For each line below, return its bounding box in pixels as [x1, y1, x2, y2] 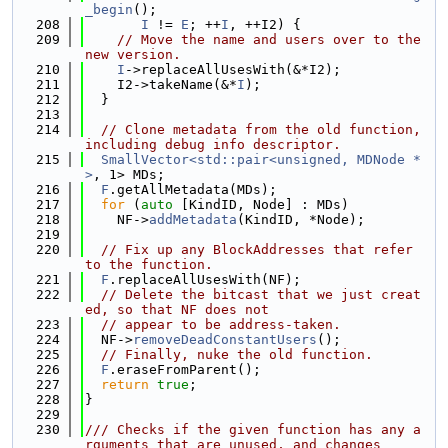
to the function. [85, 257, 213, 272]
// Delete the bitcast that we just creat [101, 287, 421, 302]
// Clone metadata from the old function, [101, 122, 421, 137]
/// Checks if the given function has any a [85, 422, 421, 437]
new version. [85, 47, 181, 62]
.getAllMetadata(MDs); [109, 182, 277, 197]
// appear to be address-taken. [101, 317, 341, 332]
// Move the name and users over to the [117, 32, 421, 47]
